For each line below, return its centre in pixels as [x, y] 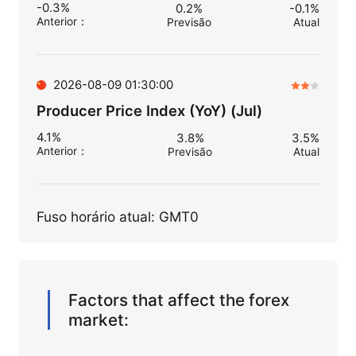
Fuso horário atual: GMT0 [117, 216]
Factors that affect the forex [179, 300]
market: [99, 320]
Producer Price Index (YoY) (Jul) [149, 110]
